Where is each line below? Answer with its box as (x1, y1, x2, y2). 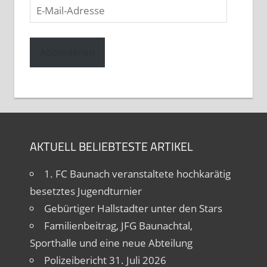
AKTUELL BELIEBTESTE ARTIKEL (29, 136, 193, 156)
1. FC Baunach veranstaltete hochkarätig (44, 166, 231, 181)
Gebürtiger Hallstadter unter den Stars (44, 201, 222, 215)
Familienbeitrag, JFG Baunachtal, (44, 218, 193, 232)
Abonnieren (39, 45, 95, 60)
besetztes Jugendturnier (29, 184, 142, 198)
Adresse (29, 33, 67, 48)
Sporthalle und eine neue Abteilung (29, 235, 193, 250)
